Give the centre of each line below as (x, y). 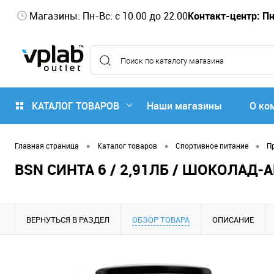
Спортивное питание (212, 146)
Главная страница (47, 146)
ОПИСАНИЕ (233, 219)
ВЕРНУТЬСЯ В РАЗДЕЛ (68, 219)
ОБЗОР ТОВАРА (161, 219)
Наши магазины (184, 106)
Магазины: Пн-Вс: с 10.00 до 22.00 (109, 16)
